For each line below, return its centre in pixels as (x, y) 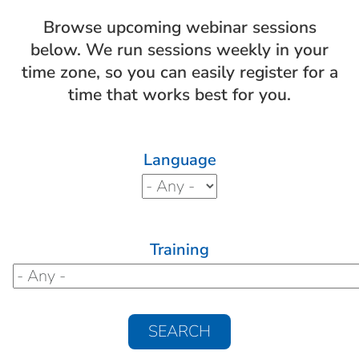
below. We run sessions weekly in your (179, 50)
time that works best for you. (179, 95)
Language (179, 160)
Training (179, 250)
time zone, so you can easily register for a (179, 73)
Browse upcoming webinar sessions (179, 28)
